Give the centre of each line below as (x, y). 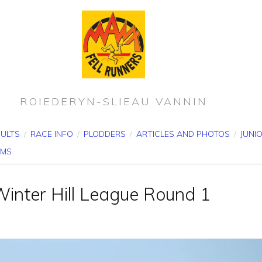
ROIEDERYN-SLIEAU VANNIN (113, 101)
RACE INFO (52, 134)
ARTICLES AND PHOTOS (183, 134)
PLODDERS (105, 134)
